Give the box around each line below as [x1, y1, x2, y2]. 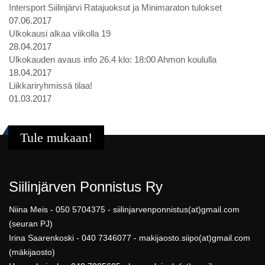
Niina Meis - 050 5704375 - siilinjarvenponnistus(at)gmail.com [9, 205, 240, 214]
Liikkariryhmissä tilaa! [9, 80, 92, 91]
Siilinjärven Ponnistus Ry [9, 179, 163, 195]
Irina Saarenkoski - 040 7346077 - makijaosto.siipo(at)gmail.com [9, 234, 250, 243]
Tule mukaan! [20, 131, 92, 145]
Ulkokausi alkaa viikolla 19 [9, 28, 111, 38]
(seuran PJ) [9, 219, 53, 228]
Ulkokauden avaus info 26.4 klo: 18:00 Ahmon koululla [9, 54, 216, 64]
